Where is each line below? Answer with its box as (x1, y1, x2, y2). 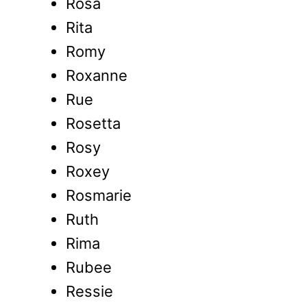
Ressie (66, 282, 113, 301)
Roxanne (66, 66, 127, 85)
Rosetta (66, 114, 121, 133)
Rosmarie (66, 186, 132, 205)
